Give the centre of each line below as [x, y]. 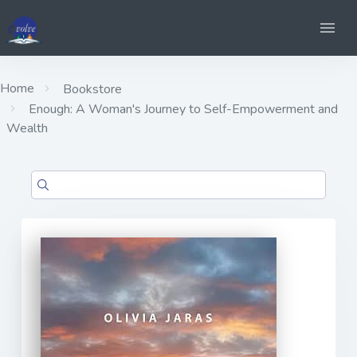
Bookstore [91, 89]
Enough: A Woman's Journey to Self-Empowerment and [182, 109]
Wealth [27, 128]
